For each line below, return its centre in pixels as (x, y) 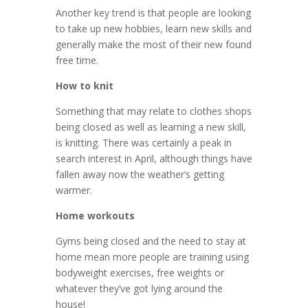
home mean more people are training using (152, 257)
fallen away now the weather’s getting (140, 175)
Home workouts (95, 216)
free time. (77, 60)
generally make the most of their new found (153, 45)
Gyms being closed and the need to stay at (151, 241)
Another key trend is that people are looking (153, 13)
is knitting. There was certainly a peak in (143, 143)
